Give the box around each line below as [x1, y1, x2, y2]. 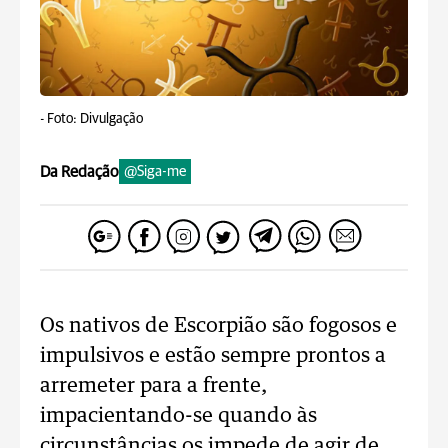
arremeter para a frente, [40, 376, 267, 396]
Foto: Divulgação [47, 112, 143, 126]
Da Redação [40, 163, 119, 180]
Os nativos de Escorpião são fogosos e [40, 316, 397, 336]
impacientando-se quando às [40, 406, 317, 426]
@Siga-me [124, 164, 186, 179]
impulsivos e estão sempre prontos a [40, 346, 386, 366]
